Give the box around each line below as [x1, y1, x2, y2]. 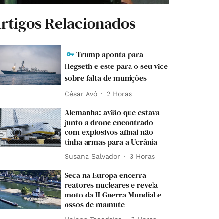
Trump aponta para [76, 49, 144, 60]
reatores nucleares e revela [65, 179, 158, 191]
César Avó [65, 89, 98, 98]
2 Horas [107, 89, 132, 98]
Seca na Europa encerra [65, 170, 147, 181]
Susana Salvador [65, 152, 121, 160]
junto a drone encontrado [65, 117, 153, 128]
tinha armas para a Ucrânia [65, 136, 158, 148]
